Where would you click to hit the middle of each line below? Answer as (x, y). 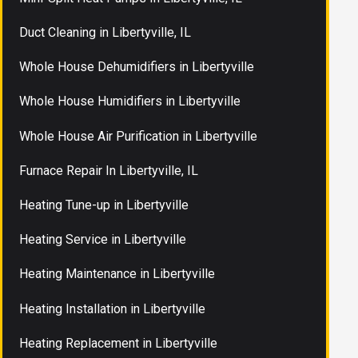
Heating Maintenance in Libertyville (117, 274)
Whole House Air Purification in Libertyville (139, 136)
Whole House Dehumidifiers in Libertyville (137, 67)
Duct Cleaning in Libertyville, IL (105, 33)
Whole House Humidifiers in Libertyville (130, 101)
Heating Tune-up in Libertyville (104, 205)
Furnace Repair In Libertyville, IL (109, 170)
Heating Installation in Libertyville (113, 308)
